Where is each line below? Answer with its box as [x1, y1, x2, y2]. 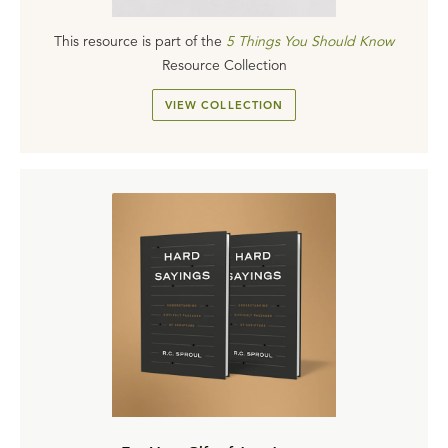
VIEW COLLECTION [164, 97, 284, 112]
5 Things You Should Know [226, 32, 394, 50]
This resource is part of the [54, 32, 222, 50]
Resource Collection [161, 56, 287, 74]
